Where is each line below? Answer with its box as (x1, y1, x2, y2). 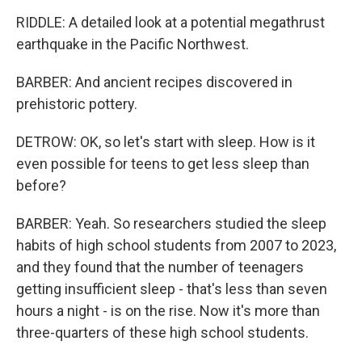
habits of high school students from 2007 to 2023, (16, 237, 336, 254)
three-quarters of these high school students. (16, 324, 309, 341)
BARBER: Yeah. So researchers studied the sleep (16, 215, 326, 232)
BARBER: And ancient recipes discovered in (16, 74, 293, 90)
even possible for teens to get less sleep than (16, 155, 309, 172)
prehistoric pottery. (16, 95, 137, 112)
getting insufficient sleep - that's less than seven (16, 280, 327, 297)
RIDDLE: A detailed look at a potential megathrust (16, 14, 325, 31)
